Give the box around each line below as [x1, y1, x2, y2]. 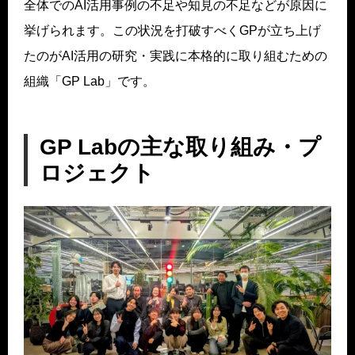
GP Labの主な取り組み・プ [40, 134, 321, 159]
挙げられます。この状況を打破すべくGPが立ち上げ [24, 23, 321, 37]
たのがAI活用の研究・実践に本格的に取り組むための [24, 48, 327, 63]
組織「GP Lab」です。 [24, 74, 155, 88]
